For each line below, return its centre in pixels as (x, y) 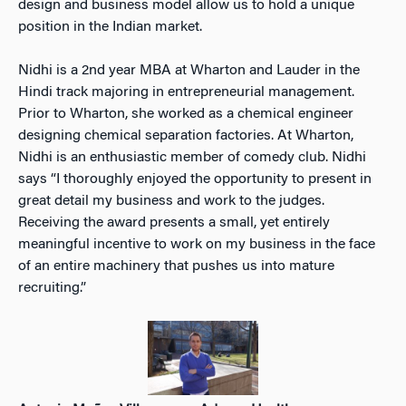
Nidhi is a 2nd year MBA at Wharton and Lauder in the (189, 71)
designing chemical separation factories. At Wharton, (186, 136)
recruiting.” (52, 289)
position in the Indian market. (110, 28)
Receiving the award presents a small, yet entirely (174, 223)
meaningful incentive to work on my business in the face (197, 245)
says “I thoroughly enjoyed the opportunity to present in (195, 180)
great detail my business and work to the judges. (171, 202)
